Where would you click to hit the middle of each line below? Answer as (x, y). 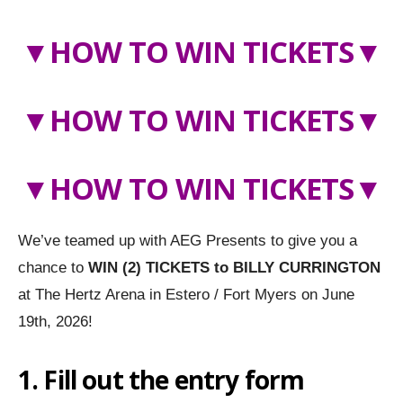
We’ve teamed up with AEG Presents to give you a (188, 240)
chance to (53, 267)
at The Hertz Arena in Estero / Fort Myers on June (186, 294)
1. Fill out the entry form (161, 379)
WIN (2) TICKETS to (161, 267)
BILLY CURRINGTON (307, 267)
